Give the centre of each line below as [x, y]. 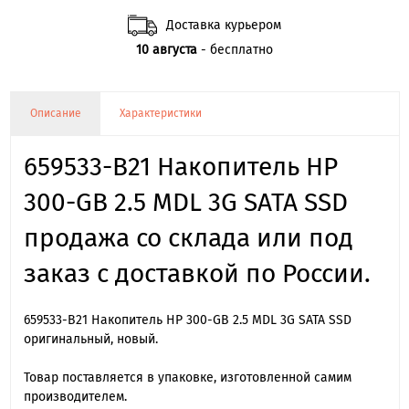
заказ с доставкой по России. [197, 273]
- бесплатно [235, 49]
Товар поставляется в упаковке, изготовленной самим [187, 377]
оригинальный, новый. [90, 339]
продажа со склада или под [188, 237]
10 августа [167, 49]
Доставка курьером [224, 25]
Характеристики [160, 114]
